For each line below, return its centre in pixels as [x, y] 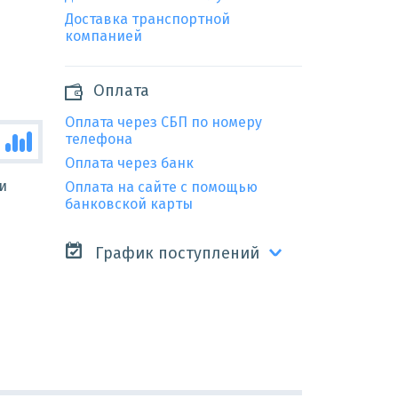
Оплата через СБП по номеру [163, 122]
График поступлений [175, 253]
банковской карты [128, 203]
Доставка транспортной [147, 19]
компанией [103, 36]
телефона [98, 139]
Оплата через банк [129, 163]
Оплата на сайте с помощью [161, 187]
